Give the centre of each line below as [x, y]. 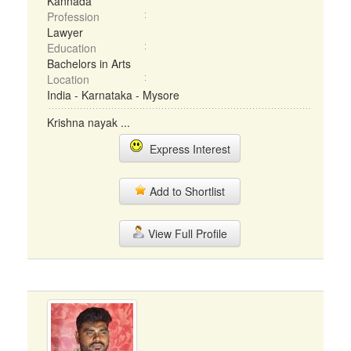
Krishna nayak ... [89, 122]
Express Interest [186, 149]
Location [68, 79]
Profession [73, 16]
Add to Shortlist [186, 191]
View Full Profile [186, 233]
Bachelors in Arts [89, 63]
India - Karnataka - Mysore [113, 95]
